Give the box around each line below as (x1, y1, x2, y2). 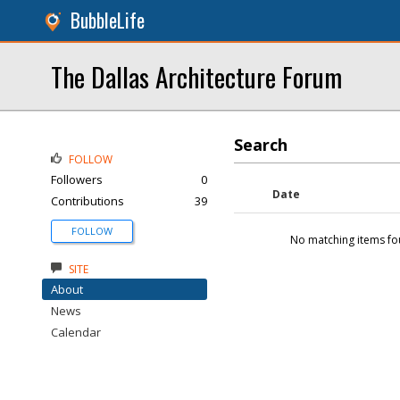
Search (234, 134, 287, 155)
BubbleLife (71, 6, 145, 34)
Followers (51, 171, 103, 187)
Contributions (51, 193, 124, 209)
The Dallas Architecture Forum (51, 57, 342, 96)
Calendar (51, 324, 101, 340)
